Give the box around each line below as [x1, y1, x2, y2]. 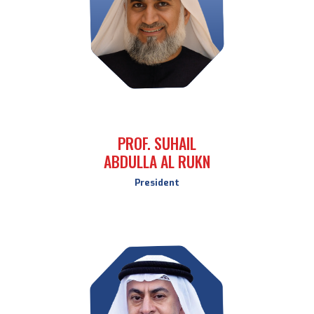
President [134, 177, 179, 189]
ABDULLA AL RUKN [103, 150, 210, 172]
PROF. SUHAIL [117, 132, 196, 154]
